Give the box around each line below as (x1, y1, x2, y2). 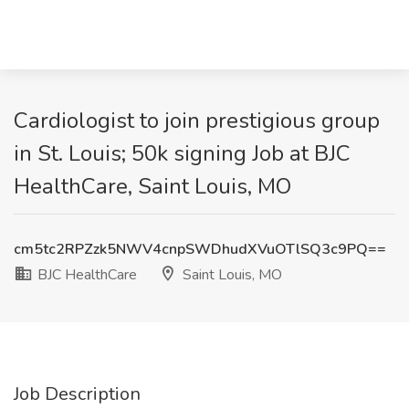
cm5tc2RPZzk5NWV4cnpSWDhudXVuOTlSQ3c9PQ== (14, 239, 386, 259)
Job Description (14, 382, 141, 406)
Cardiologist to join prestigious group (14, 106, 380, 135)
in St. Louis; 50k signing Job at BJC (14, 139, 351, 168)
